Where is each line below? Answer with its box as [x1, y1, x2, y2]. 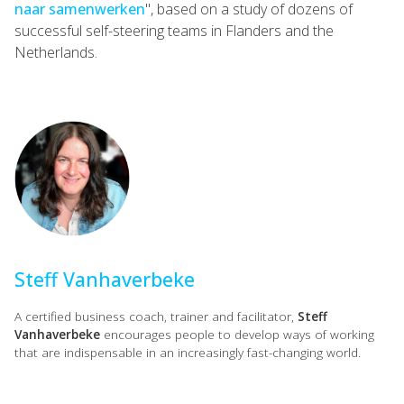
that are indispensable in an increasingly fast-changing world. [14, 344, 361, 361]
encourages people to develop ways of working [100, 326, 374, 343]
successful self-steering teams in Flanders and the [14, 21, 334, 41]
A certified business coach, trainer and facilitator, [14, 308, 298, 325]
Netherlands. [14, 42, 97, 62]
